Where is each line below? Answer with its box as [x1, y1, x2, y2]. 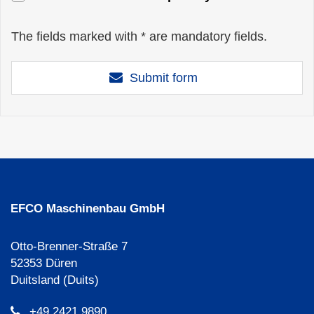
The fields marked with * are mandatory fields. [11, 29, 267, 43]
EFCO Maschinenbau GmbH [11, 202, 165, 215]
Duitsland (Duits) [11, 273, 99, 287]
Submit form [130, 71, 198, 85]
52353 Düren [11, 257, 77, 270]
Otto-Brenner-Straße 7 [11, 240, 128, 253]
